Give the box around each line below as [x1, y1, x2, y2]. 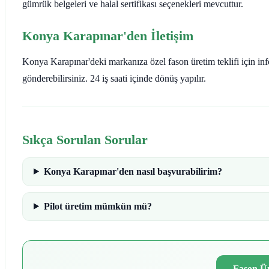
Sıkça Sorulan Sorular [22, 131, 148, 147]
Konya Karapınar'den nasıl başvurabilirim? [43, 166, 222, 177]
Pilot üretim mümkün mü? [43, 201, 152, 211]
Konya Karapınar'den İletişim [22, 28, 193, 43]
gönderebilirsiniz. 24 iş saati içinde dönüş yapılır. [22, 73, 206, 83]
